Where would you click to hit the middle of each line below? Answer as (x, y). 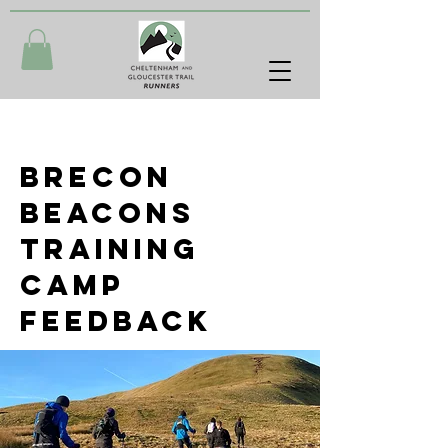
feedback (116, 320)
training (110, 248)
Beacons (107, 212)
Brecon (96, 176)
